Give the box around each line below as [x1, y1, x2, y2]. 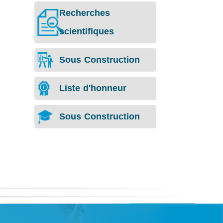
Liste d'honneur [59, 79, 126, 97]
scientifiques [59, 22, 114, 40]
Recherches [59, 4, 110, 21]
